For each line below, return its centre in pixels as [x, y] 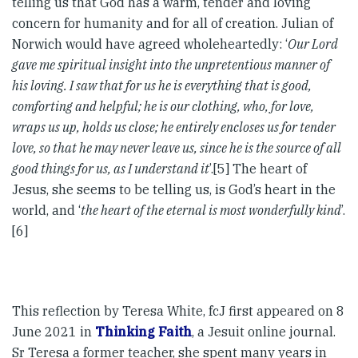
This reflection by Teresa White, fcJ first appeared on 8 [178, 311]
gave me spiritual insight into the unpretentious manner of [171, 65]
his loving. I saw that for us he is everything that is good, [162, 86]
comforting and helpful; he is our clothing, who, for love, [163, 106]
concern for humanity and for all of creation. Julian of [173, 23]
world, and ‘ [46, 210]
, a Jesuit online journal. [264, 332]
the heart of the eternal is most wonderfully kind [211, 210]
